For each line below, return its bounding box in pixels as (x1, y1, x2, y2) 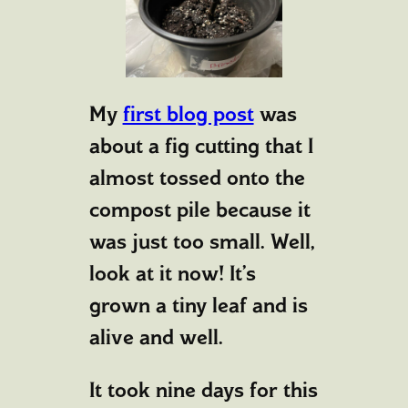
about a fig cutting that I (88, 134, 313, 157)
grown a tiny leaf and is (88, 293, 308, 316)
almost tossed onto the (88, 166, 305, 189)
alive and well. (88, 325, 223, 348)
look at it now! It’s (88, 261, 256, 284)
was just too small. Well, (88, 229, 315, 252)
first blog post (122, 102, 254, 125)
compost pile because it (88, 198, 311, 220)
